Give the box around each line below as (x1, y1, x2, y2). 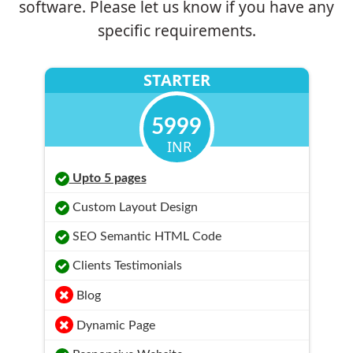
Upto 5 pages (69, 171, 147, 184)
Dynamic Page (72, 318, 155, 332)
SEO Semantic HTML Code (69, 229, 221, 243)
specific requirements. (97, 19, 256, 41)
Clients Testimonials (69, 258, 182, 272)
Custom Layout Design (69, 200, 198, 214)
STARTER (143, 69, 210, 91)
